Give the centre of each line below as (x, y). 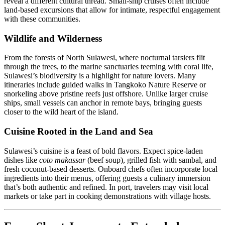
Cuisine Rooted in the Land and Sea (79, 132)
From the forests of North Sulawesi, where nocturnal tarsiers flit (104, 58)
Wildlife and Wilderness (53, 38)
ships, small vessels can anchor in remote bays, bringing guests (103, 103)
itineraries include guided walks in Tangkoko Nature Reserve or (105, 85)
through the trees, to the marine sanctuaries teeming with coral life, (109, 67)
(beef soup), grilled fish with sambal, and (151, 160)
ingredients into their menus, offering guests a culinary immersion (107, 178)
